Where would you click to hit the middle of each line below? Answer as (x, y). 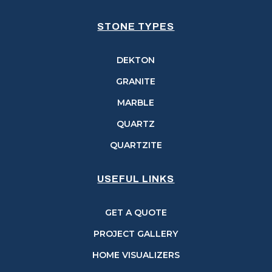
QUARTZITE (136, 145)
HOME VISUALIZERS (136, 255)
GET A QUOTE (136, 212)
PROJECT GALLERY (136, 233)
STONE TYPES (136, 26)
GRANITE (136, 81)
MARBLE (136, 102)
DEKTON (136, 60)
